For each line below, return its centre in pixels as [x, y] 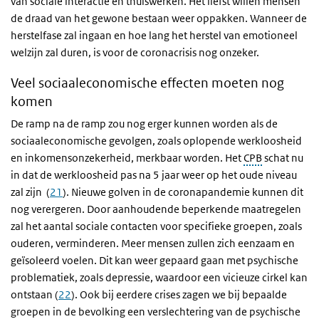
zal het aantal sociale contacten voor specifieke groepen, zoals [156, 226]
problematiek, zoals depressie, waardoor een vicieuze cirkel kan [159, 277]
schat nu [283, 158]
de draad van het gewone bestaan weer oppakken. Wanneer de [159, 18]
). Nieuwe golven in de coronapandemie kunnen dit [183, 192]
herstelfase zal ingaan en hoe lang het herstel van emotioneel [154, 35]
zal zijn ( [30, 192]
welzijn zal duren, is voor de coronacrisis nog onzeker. [136, 52]
